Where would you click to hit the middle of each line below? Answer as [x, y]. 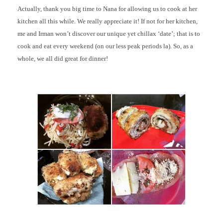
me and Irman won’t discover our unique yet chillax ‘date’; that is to [109, 34]
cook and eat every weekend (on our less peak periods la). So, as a [105, 46]
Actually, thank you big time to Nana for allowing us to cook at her [107, 9]
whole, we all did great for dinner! [63, 59]
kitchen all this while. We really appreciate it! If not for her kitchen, [108, 21]
